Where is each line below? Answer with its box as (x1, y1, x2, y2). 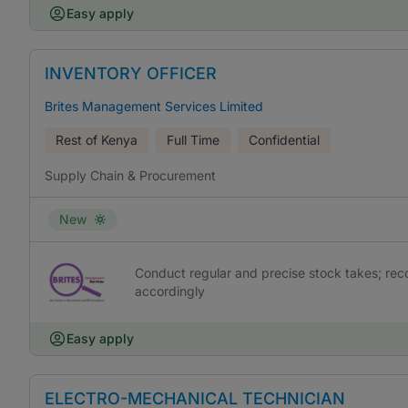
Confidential (249, 132, 320, 148)
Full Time (167, 132, 219, 148)
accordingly (134, 283, 205, 299)
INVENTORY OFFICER (45, 64, 217, 83)
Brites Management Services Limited (45, 98, 263, 114)
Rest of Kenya (56, 132, 138, 148)
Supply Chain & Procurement (45, 168, 216, 183)
